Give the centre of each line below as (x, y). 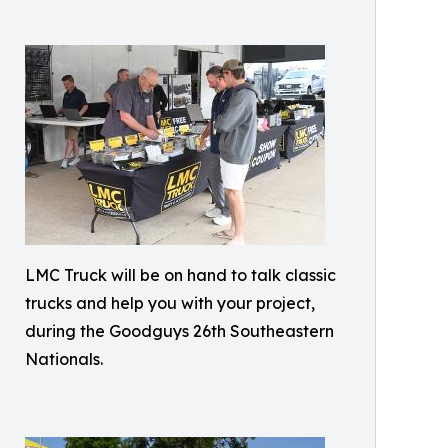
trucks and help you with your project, (170, 303)
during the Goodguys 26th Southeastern (179, 331)
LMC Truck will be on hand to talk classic (180, 275)
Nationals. (64, 359)
